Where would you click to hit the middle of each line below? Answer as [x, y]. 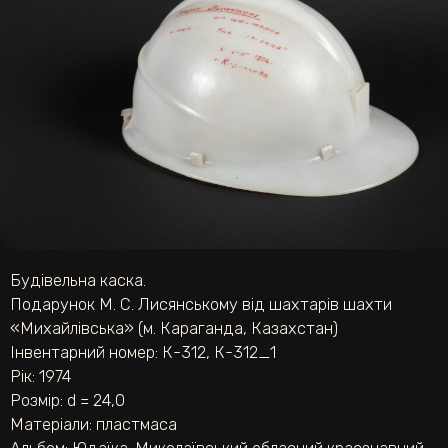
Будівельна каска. [78, 281]
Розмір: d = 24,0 [67, 401]
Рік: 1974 [40, 377]
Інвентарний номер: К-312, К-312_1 [143, 353]
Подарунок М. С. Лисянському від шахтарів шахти [201, 305]
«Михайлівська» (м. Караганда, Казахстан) [174, 329]
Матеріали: [53, 425]
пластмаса [136, 425]
